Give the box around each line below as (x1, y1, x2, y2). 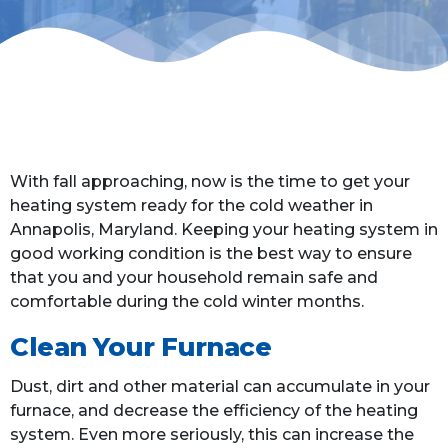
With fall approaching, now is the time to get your (10, 172, 410, 192)
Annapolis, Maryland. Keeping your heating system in (10, 220, 438, 240)
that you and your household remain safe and (10, 268, 378, 288)
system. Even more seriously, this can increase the (10, 425, 414, 445)
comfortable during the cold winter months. (10, 292, 364, 312)
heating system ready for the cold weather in (10, 196, 373, 216)
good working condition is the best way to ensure (10, 244, 412, 264)
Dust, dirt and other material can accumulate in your (10, 377, 430, 397)
